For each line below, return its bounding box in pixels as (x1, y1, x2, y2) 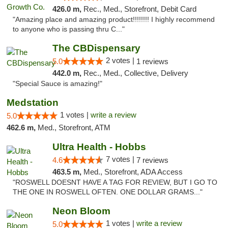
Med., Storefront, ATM (38, 123, 110, 132)
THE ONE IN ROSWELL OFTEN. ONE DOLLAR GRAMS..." (13, 188, 203, 196)
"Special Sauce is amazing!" (13, 80, 102, 88)
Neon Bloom (52, 206, 110, 216)
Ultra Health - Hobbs (52, 141, 146, 152)
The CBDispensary (52, 43, 140, 53)
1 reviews (136, 57, 168, 66)
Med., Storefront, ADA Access (83, 167, 183, 176)
